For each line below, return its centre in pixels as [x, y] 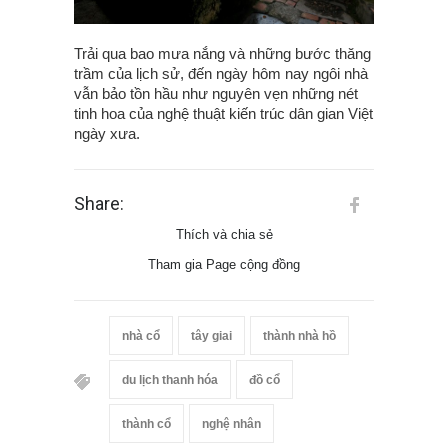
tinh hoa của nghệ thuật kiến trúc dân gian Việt [223, 113]
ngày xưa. [107, 133]
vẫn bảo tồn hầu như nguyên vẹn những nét [216, 93]
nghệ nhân [231, 423]
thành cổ [146, 423]
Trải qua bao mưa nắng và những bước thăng [222, 53]
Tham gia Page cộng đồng [224, 264]
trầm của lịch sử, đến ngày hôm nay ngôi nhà [221, 73]
